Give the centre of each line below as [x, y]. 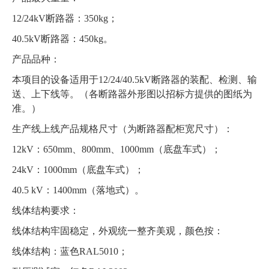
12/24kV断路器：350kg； [65, 19]
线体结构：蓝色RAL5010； [70, 252]
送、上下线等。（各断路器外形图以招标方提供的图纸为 [132, 94]
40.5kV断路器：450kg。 [62, 39]
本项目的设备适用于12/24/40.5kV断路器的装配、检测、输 [134, 80]
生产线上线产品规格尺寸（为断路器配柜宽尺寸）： [122, 129]
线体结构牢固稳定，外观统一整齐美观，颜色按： [118, 231]
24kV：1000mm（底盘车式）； [78, 170]
